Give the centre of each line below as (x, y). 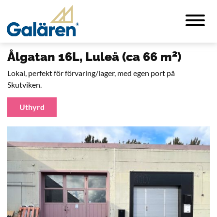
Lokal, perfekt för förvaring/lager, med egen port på (91, 73)
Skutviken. (24, 85)
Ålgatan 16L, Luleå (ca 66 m (90, 57)
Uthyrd (32, 107)
